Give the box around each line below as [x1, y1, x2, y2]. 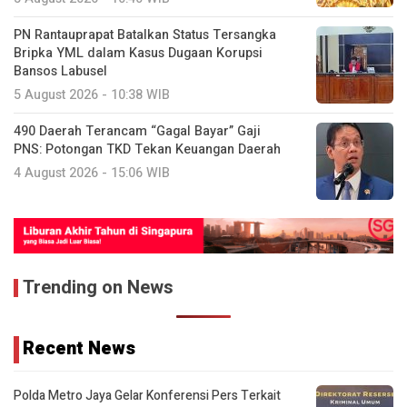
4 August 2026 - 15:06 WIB [14, 164, 170, 184]
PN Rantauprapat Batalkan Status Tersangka [14, 25, 276, 45]
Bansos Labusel [14, 62, 107, 82]
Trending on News [23, 274, 174, 302]
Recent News [23, 335, 135, 362]
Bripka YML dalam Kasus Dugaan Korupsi [14, 44, 263, 64]
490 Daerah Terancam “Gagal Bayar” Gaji [14, 122, 261, 142]
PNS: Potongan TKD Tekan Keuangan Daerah [14, 140, 281, 160]
